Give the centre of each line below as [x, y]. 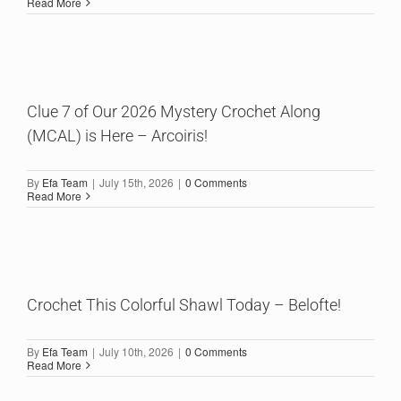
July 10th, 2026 [137, 351]
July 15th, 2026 [137, 182]
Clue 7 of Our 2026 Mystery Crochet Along [174, 111]
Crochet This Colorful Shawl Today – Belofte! [184, 305]
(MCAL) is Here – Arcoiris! [117, 136]
